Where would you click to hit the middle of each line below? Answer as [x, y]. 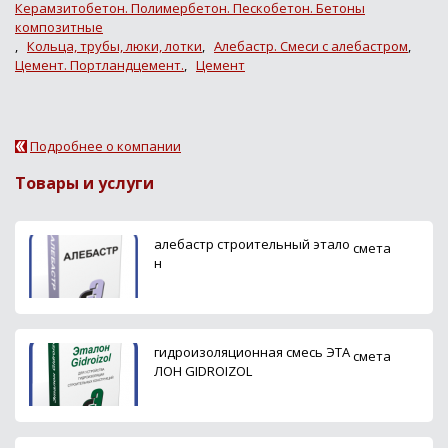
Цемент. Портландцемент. [99, 64]
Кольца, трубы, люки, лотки [114, 45]
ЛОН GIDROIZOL [203, 370]
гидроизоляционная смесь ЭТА [252, 351]
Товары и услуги [84, 182]
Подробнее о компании [105, 145]
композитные [59, 26]
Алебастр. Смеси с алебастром [311, 45]
